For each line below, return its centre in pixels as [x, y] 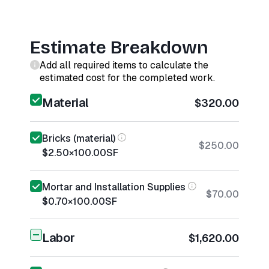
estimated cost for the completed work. [127, 78]
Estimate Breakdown [119, 47]
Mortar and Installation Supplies [114, 187]
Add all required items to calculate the [124, 65]
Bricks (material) [79, 138]
